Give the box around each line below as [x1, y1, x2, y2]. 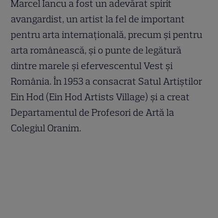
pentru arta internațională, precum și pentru [11, 28, 203, 40]
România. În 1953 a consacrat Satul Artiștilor [11, 75, 203, 87]
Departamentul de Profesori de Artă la [11, 106, 175, 118]
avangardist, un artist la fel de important [11, 13, 185, 25]
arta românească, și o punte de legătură [11, 44, 182, 56]
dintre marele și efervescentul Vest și [11, 59, 173, 72]
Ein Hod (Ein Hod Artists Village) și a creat [11, 91, 190, 103]
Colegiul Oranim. [11, 122, 82, 134]
